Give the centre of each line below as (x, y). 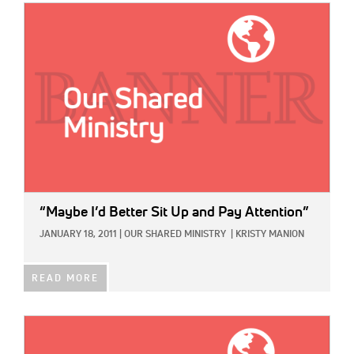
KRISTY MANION (270, 235)
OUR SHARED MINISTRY (175, 235)
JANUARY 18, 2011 (78, 235)
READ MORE (65, 279)
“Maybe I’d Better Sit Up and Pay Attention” (174, 213)
